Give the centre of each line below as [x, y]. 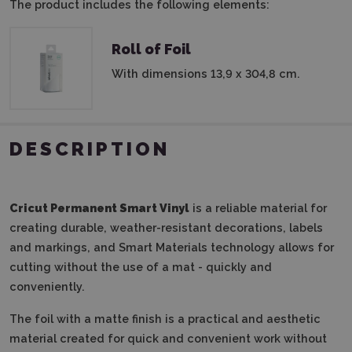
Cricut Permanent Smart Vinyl [99, 207]
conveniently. [47, 286]
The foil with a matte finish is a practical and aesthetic [165, 318]
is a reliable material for [258, 207]
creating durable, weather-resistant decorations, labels [166, 227]
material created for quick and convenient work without [168, 338]
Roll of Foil [151, 49]
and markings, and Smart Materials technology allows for [172, 247]
